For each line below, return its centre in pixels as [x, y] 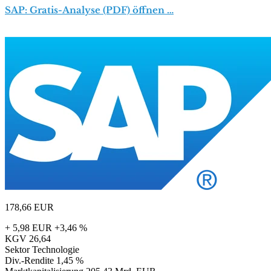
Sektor [17, 250]
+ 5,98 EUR [28, 228]
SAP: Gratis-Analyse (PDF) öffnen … [89, 10]
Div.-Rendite [29, 261]
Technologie [56, 250]
